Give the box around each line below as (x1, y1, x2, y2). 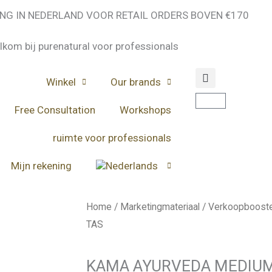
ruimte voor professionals (52, 132, 171, 144)
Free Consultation (14, 104, 95, 116)
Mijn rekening (10, 160, 72, 172)
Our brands (110, 76, 161, 88)
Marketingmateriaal (120, 201, 200, 212)
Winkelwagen (209, 99, 262, 110)
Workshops (119, 104, 171, 116)
